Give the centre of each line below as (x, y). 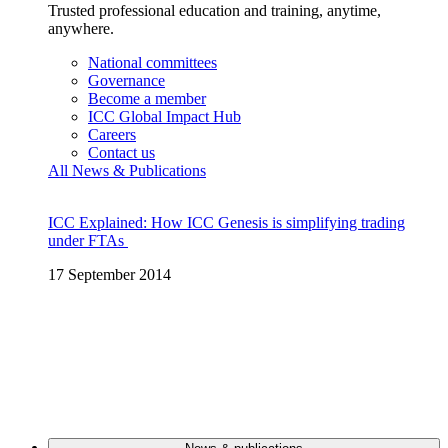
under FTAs (88, 240)
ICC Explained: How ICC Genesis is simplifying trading (226, 222)
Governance (126, 80)
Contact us (121, 152)
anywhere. (81, 28)
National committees (152, 62)
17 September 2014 (109, 274)
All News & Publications (127, 170)
